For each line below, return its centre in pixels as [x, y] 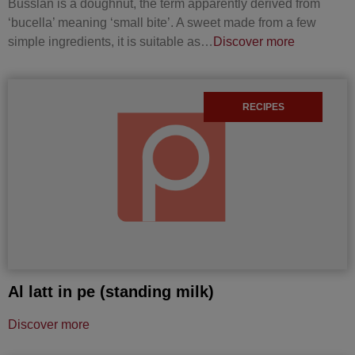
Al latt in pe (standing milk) [111, 291]
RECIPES [263, 107]
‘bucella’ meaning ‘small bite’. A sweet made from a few [162, 22]
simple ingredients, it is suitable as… [111, 41]
